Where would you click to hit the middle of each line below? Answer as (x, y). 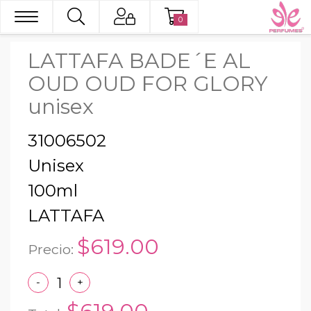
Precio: (52, 249)
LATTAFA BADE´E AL (139, 61)
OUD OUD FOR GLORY (148, 84)
